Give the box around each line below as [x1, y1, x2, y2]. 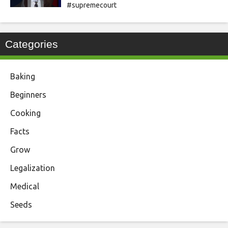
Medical [10, 182, 39, 191]
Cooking [10, 108, 41, 118]
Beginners [10, 90, 46, 100]
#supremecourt [66, 1, 117, 10]
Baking [10, 72, 35, 81]
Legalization [10, 163, 55, 173]
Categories [5, 38, 58, 50]
